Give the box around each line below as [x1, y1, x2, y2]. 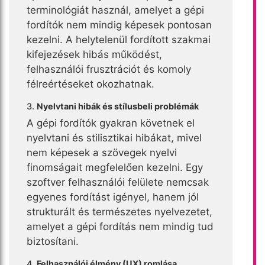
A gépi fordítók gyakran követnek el [27, 117, 195, 129]
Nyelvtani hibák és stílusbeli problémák [37, 101, 199, 111]
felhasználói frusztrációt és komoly [27, 63, 191, 75]
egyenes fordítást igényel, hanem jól [27, 190, 199, 203]
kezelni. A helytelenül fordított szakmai [27, 33, 211, 46]
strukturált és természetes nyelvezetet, [27, 205, 212, 218]
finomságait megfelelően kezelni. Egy [27, 161, 203, 173]
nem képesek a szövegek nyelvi [27, 146, 177, 159]
